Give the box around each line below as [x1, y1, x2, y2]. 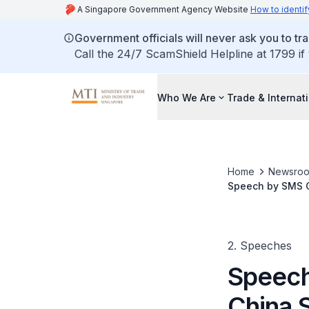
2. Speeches [227, 239, 292, 252]
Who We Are [157, 91, 216, 103]
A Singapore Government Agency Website [77, 4, 250, 14]
